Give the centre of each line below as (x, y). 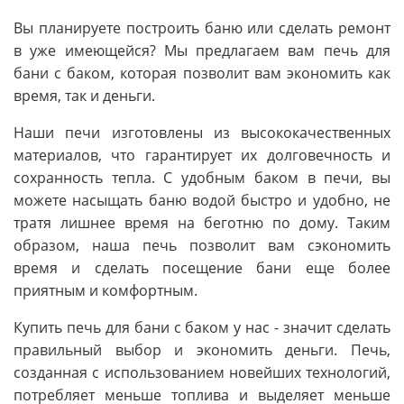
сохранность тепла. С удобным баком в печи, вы (202, 178)
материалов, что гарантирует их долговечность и (202, 156)
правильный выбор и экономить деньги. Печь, (202, 350)
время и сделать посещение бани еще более (202, 268)
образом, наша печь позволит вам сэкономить (202, 246)
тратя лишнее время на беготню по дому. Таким (202, 223)
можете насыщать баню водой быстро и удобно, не (202, 201)
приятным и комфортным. (106, 291)
